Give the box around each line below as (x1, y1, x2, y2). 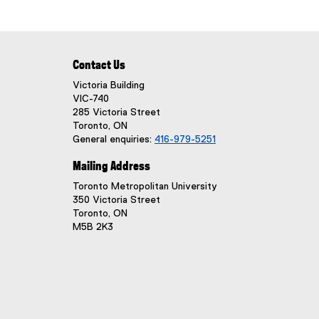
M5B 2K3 (73, 222, 113, 233)
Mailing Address (73, 161, 150, 173)
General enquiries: (73, 135, 155, 145)
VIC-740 (73, 94, 109, 105)
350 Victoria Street (73, 195, 160, 206)
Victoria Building (73, 80, 145, 91)
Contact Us (73, 60, 125, 72)
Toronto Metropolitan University (73, 182, 217, 192)
